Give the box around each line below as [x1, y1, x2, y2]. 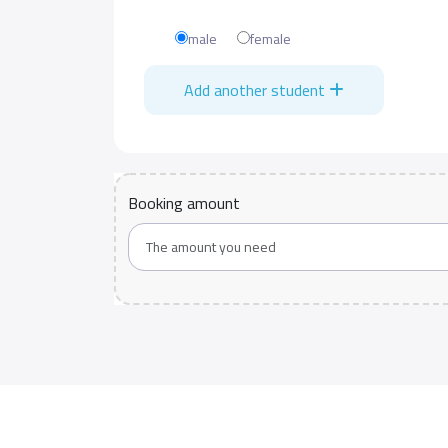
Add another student [184, 75, 329, 105]
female [249, 26, 291, 52]
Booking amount [128, 188, 240, 218]
